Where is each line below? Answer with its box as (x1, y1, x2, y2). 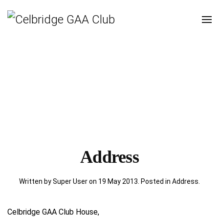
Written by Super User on (19, 177, 98, 186)
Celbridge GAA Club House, (7, 207, 101, 217)
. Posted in (138, 177, 172, 186)
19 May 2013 (98, 177, 138, 186)
